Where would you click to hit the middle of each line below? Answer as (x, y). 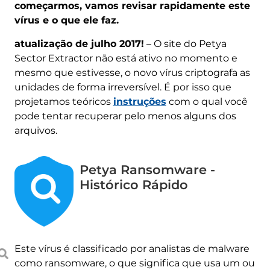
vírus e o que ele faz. (66, 20)
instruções (140, 101)
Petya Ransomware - (147, 169)
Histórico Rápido (133, 184)
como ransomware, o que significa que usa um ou (134, 263)
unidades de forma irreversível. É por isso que (123, 87)
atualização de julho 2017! (79, 43)
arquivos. (36, 130)
